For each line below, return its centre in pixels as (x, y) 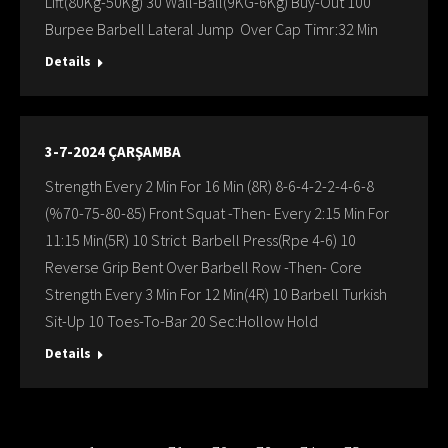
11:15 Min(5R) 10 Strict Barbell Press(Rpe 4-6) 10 (200, 240)
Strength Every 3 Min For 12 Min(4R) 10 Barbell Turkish (216, 294)
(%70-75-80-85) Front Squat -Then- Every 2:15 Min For (217, 213)
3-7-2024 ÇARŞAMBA (113, 151)
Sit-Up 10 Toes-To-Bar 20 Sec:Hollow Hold (181, 321)
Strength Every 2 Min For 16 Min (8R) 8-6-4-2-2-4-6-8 (209, 186)
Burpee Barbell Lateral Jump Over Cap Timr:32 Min (211, 29)
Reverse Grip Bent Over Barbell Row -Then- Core (203, 267)
